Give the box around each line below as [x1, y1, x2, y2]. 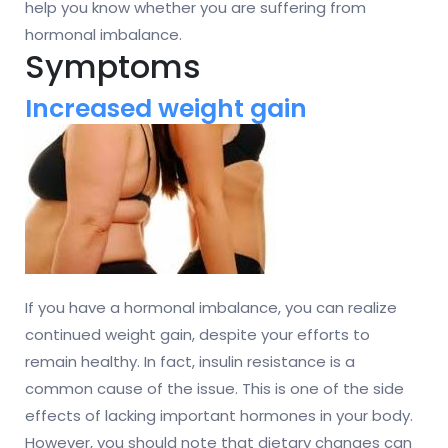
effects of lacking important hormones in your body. [25, 405, 413, 427]
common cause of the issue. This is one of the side [25, 378, 404, 400]
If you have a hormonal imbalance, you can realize [25, 297, 397, 319]
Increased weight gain [25, 91, 307, 127]
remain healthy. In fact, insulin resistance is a [25, 351, 355, 373]
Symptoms [25, 44, 201, 90]
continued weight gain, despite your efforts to [25, 324, 370, 346]
